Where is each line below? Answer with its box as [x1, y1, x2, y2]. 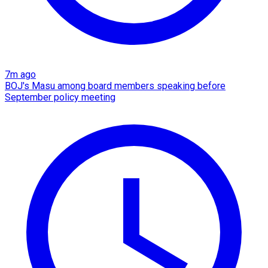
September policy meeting [5, 92, 115, 103]
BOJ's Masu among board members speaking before [5, 80, 226, 92]
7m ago [5, 69, 36, 81]
